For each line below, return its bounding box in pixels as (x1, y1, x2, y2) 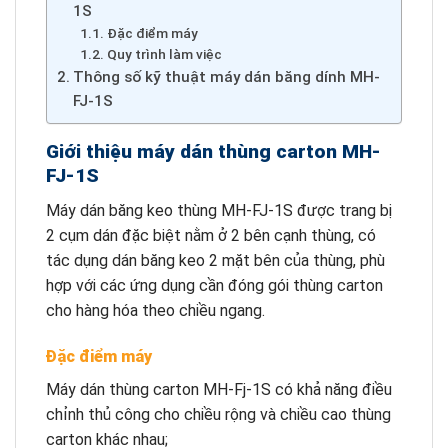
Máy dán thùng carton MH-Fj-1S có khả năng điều (46, 379, 392, 399)
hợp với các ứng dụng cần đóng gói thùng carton (46, 275, 383, 295)
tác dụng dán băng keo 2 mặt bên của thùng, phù (46, 250, 385, 270)
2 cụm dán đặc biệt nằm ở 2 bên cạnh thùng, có (46, 225, 376, 245)
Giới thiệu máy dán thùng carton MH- (46, 140, 381, 164)
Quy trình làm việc (106, 46, 222, 63)
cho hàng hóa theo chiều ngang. (46, 300, 265, 320)
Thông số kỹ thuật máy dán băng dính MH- (73, 68, 381, 87)
